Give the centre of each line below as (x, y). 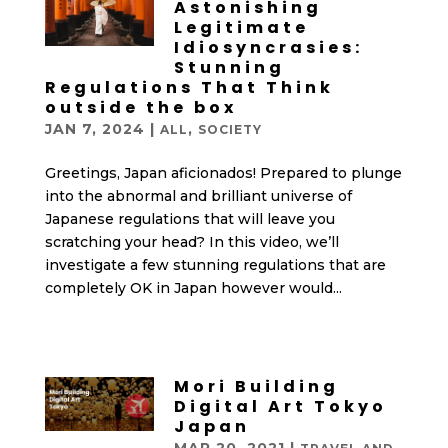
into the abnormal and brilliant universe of (198, 196)
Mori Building (256, 386)
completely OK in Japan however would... (193, 288)
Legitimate (241, 27)
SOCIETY (229, 129)
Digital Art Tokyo (280, 406)
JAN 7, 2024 (94, 129)
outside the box (140, 107)
